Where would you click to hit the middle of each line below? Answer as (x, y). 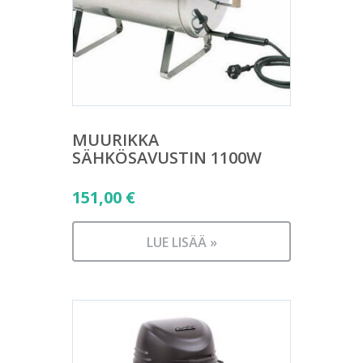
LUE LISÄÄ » (181, 242)
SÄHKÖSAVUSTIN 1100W (167, 158)
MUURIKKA (115, 140)
